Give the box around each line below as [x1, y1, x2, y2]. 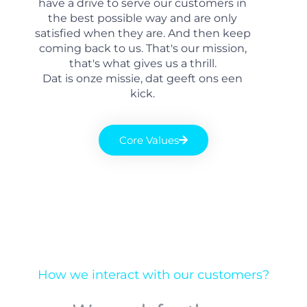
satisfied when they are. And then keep [34, 26, 251, 40]
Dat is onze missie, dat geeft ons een [42, 71, 243, 85]
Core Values [119, 134, 179, 147]
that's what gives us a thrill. [69, 56, 217, 70]
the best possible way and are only [48, 11, 237, 25]
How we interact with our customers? [38, 267, 269, 282]
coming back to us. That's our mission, [38, 41, 247, 55]
